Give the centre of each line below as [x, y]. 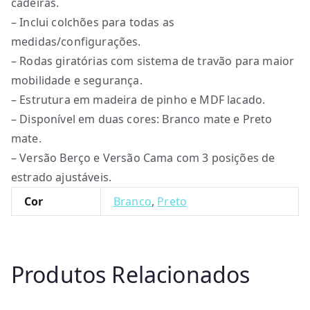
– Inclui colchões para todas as [93, 22]
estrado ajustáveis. [62, 177]
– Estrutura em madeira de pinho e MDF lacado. [138, 100]
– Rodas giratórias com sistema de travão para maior [153, 61]
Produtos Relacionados [131, 274]
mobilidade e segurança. [77, 80]
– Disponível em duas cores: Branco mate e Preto [142, 119]
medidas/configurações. [76, 42]
